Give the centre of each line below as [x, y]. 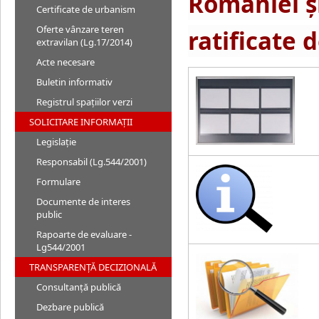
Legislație [56, 142]
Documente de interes [83, 202]
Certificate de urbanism [86, 9]
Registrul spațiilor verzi [84, 102]
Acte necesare [66, 62]
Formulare [58, 182]
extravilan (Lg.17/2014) [84, 42]
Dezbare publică [70, 307]
